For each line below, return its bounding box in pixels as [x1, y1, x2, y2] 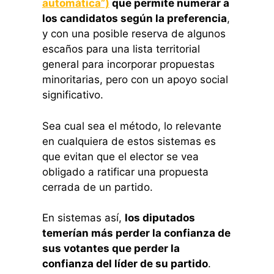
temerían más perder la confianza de [42, 227, 231, 240]
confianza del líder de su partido [42, 257, 208, 270]
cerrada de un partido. [42, 180, 153, 193]
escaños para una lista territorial [42, 43, 200, 56]
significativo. [42, 89, 103, 102]
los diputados [124, 212, 195, 224]
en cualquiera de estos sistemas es [42, 135, 216, 147]
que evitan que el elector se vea [42, 150, 199, 163]
